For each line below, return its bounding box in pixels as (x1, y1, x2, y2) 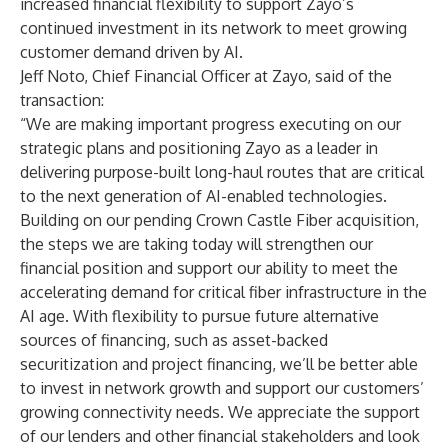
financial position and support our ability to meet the (20, 258, 398, 278)
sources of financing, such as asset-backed (20, 330, 328, 350)
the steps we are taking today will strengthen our (20, 234, 373, 254)
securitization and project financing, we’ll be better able (20, 354, 418, 374)
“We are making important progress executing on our (20, 114, 401, 134)
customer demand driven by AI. (20, 42, 243, 62)
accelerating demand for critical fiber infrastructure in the (20, 282, 427, 302)
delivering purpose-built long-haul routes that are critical (20, 162, 424, 182)
